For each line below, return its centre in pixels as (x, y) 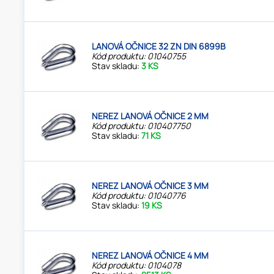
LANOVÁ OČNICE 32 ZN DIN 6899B (159, 46)
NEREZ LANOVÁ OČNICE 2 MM (150, 116)
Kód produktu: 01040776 (139, 196)
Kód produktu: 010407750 (142, 126)
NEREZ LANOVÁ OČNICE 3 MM (150, 186)
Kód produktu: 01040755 (139, 56)
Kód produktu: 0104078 (137, 265)
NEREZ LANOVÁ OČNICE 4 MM (150, 256)
